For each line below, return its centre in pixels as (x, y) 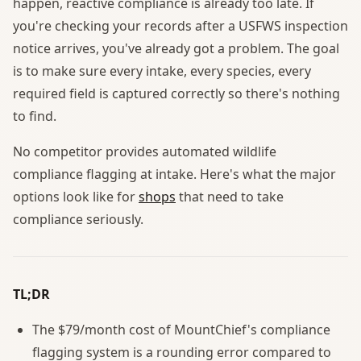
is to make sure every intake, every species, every (162, 71)
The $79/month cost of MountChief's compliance (181, 329)
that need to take (230, 196)
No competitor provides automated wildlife (145, 151)
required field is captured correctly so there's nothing (176, 93)
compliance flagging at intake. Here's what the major (174, 174)
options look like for (76, 196)
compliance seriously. (78, 219)
